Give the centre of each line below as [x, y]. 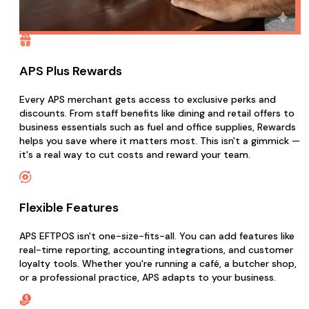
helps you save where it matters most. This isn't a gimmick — [160, 141]
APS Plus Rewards [71, 71]
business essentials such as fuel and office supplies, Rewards [158, 127]
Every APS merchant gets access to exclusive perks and [148, 100]
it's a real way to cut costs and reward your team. [135, 155]
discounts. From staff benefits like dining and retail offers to [157, 113]
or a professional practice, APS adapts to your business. [148, 278]
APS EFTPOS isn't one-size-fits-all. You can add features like [157, 236]
